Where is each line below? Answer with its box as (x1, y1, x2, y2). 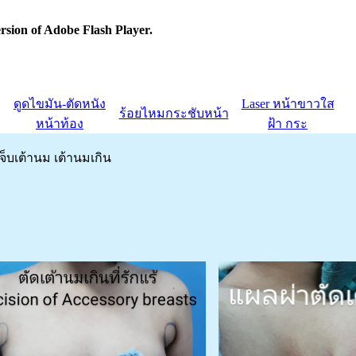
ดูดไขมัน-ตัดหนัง (14, 97, 106, 110)
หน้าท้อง (36, 117, 83, 130)
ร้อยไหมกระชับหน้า (118, 106, 229, 120)
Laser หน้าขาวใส (241, 97, 335, 110)
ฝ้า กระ (268, 117, 308, 130)
